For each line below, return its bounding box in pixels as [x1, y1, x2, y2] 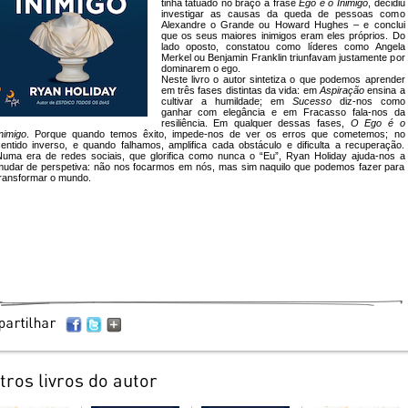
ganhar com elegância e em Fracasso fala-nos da [160, 107, 405, 117]
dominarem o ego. [160, 63, 240, 74]
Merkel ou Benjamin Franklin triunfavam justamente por [160, 52, 405, 63]
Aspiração [319, 85, 364, 96]
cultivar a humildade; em [160, 96, 292, 107]
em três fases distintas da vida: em [160, 85, 320, 96]
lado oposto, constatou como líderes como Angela [160, 41, 405, 52]
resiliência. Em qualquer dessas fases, [160, 117, 351, 128]
